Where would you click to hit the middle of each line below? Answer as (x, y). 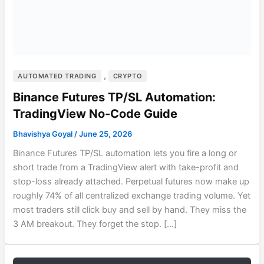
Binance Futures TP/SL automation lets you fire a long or (125, 154)
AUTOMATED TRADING (57, 76)
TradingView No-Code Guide (95, 114)
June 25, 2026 (106, 134)
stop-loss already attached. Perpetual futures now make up (131, 182)
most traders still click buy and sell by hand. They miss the (130, 210)
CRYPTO (128, 76)
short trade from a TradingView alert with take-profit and (126, 168)
